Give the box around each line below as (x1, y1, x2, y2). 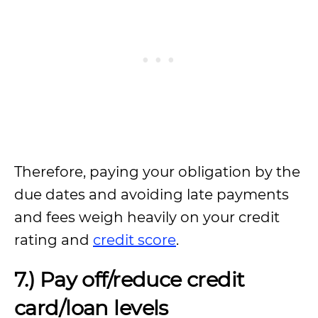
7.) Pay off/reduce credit (14, 267, 245, 292)
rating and (14, 231, 93, 248)
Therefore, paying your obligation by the (14, 163, 300, 180)
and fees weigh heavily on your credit (14, 209, 280, 226)
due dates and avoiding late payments (14, 186, 289, 203)
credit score (93, 231, 176, 248)
